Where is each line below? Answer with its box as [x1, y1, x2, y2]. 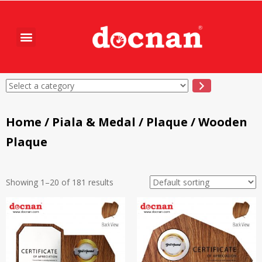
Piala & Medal [52, 114, 136, 130]
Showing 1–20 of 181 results [6, 177, 113, 188]
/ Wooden [188, 114, 247, 130]
